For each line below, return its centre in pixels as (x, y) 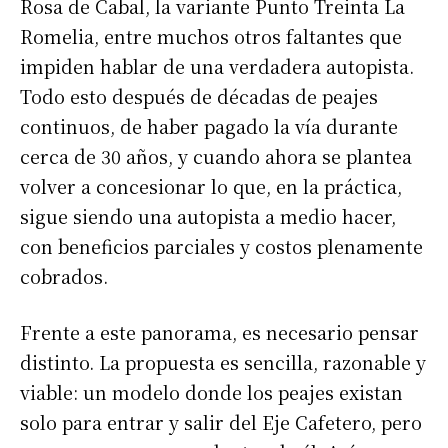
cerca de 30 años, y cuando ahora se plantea (216, 155)
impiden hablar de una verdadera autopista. (217, 65)
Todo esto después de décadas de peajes (199, 95)
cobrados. (64, 275)
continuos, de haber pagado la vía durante (209, 125)
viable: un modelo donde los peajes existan (211, 391)
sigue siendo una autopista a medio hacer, (208, 215)
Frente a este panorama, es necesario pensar (219, 331)
